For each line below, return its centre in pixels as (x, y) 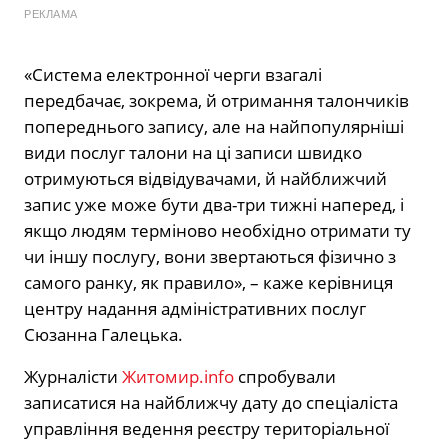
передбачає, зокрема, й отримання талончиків (216, 101)
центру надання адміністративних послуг (195, 309)
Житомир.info (178, 377)
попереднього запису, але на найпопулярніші (214, 127)
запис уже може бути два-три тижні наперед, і (214, 205)
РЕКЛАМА (51, 14)
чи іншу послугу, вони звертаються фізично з (210, 257)
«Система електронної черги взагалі (173, 75)
